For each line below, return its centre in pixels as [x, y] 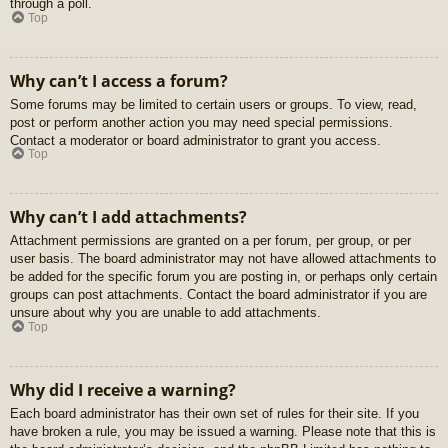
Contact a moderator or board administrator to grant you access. [195, 140]
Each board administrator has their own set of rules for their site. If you [214, 413]
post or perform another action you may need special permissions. [201, 122]
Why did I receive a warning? [123, 389]
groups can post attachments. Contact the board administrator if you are [218, 295]
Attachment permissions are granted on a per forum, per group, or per [210, 241]
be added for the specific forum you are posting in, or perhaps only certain [223, 277]
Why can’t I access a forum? [119, 80]
